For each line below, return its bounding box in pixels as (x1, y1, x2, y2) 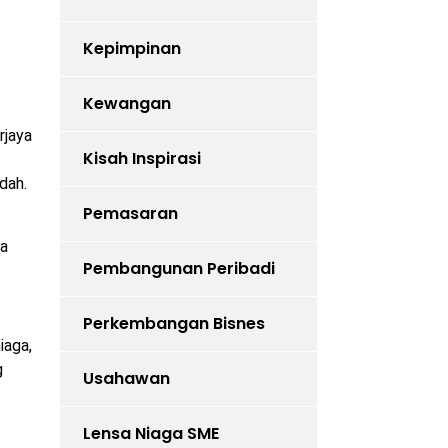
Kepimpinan (82, 37, 181, 61)
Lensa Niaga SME (82, 422, 219, 446)
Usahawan (82, 367, 170, 391)
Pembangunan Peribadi (82, 257, 275, 281)
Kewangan (82, 92, 171, 116)
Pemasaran (82, 202, 178, 226)
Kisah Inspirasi (82, 147, 201, 171)
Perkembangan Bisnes (82, 312, 265, 336)
